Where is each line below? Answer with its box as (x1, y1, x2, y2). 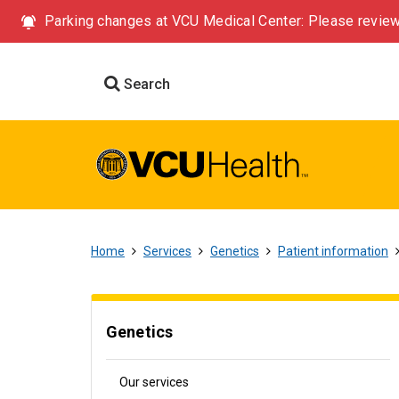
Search (120, 76, 170, 93)
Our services (119, 375, 189, 389)
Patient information (278, 244, 388, 258)
